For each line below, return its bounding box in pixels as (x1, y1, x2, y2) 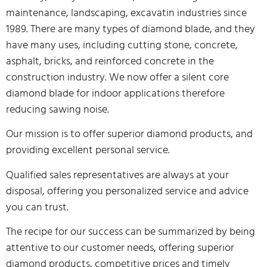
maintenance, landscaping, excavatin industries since (6, 4, 247, 21)
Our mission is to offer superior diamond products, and (6, 125, 253, 143)
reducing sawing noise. (6, 100, 109, 118)
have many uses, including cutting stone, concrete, (6, 36, 238, 54)
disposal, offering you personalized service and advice (6, 182, 249, 200)
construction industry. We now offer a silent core (6, 68, 229, 86)
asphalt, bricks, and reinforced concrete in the (6, 52, 214, 70)
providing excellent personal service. (6, 141, 170, 159)
